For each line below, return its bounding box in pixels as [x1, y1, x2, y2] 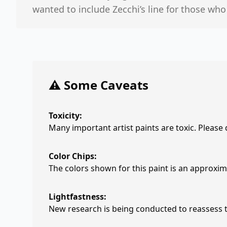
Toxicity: [49, 110, 82, 121]
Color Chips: [49, 150, 97, 162]
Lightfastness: [49, 191, 106, 202]
